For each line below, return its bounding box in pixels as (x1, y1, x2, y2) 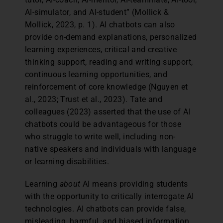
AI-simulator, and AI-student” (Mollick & (25, 7, 169, 17)
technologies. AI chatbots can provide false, (25, 204, 186, 214)
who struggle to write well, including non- (25, 131, 176, 141)
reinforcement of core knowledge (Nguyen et (25, 82, 188, 92)
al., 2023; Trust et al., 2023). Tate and (25, 94, 162, 104)
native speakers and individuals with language (25, 144, 196, 154)
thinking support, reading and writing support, (25, 57, 193, 67)
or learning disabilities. (25, 156, 109, 166)
